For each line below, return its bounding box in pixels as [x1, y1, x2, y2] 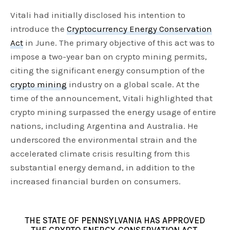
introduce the [10, 24, 67, 34]
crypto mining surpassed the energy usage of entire [10, 107, 217, 118]
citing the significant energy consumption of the [10, 65, 205, 76]
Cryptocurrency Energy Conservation [67, 24, 213, 34]
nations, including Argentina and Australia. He [10, 121, 199, 131]
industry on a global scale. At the [67, 79, 200, 90]
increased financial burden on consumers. [10, 176, 181, 187]
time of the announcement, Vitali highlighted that [10, 93, 213, 104]
